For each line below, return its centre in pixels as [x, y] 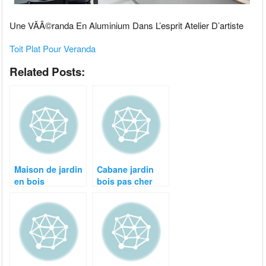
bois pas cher [125, 181]
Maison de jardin [49, 169]
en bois [30, 181]
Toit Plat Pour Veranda [53, 48]
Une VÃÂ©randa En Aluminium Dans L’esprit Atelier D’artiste [127, 25]
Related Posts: [47, 71]
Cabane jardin [126, 169]
